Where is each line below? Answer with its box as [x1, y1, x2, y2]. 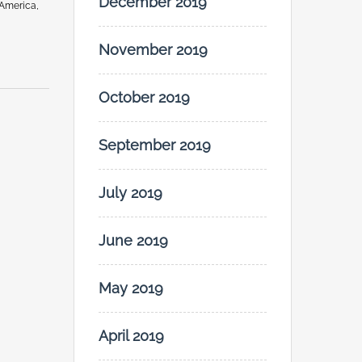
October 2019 [99, 89, 190, 107]
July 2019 [99, 184, 162, 202]
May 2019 [99, 280, 163, 297]
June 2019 [99, 232, 168, 250]
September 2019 [99, 137, 211, 154]
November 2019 [99, 41, 208, 59]
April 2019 [99, 327, 164, 345]
